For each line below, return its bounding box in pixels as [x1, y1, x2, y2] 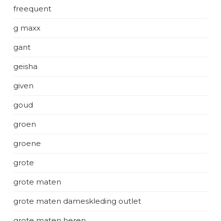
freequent [13, 4, 51, 13]
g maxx [13, 23, 40, 33]
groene [13, 139, 41, 148]
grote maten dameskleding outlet [13, 196, 141, 206]
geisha [13, 62, 37, 71]
